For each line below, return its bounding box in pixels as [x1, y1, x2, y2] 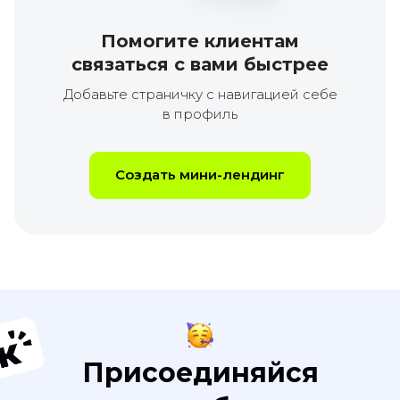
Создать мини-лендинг [115, 166, 285, 183]
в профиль [162, 105, 237, 122]
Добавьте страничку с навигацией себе [62, 86, 337, 103]
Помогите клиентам [101, 30, 299, 52]
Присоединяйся [81, 356, 319, 389]
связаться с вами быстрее [71, 54, 329, 75]
